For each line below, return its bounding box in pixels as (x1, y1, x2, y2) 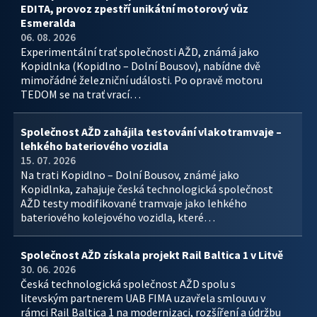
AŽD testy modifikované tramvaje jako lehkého (21, 196, 247, 210)
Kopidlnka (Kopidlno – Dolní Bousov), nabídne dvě (21, 59, 260, 73)
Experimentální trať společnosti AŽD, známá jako (21, 45, 259, 59)
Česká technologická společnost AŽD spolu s (21, 277, 236, 291)
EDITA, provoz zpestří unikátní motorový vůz (21, 1, 248, 16)
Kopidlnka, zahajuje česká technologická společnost (21, 182, 273, 196)
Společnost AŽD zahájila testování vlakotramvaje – (21, 125, 282, 139)
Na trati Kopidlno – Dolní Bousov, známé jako (21, 168, 239, 182)
